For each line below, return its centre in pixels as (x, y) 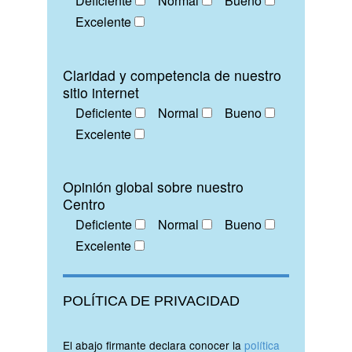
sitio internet (101, 92)
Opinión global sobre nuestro (153, 187)
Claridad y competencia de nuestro (172, 75)
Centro (84, 204)
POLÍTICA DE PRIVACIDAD (151, 301)
